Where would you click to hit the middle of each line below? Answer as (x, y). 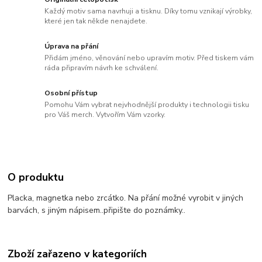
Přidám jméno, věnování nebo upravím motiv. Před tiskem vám (149, 58)
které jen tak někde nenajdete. (96, 21)
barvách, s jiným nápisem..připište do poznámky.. (97, 211)
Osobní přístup (71, 93)
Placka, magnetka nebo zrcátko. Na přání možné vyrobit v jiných (126, 198)
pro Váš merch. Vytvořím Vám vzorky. (105, 114)
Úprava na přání (72, 46)
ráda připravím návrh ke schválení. (102, 68)
